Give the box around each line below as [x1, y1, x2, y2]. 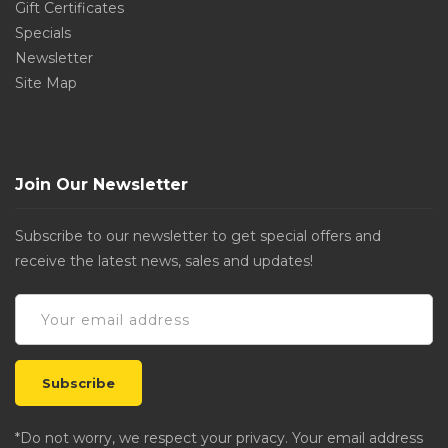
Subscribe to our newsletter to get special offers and [15, 227, 381, 245]
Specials [15, 24, 71, 42]
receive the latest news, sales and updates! [15, 252, 313, 270]
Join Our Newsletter [15, 175, 188, 194]
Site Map [15, 74, 77, 92]
